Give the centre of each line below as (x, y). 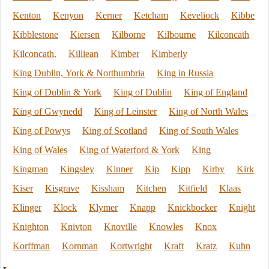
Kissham (108, 188)
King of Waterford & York (129, 150)
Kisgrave (62, 188)
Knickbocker (192, 207)
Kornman (80, 246)
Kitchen (151, 188)
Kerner (109, 15)
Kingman (30, 169)
